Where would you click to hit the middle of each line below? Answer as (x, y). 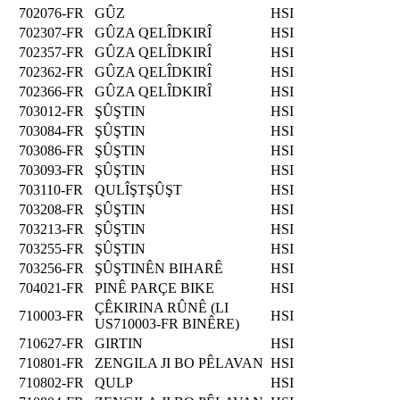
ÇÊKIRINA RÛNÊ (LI (162, 307)
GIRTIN (119, 343)
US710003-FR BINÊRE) (167, 323)
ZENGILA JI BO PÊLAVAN (179, 362)
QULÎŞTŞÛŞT (138, 189)
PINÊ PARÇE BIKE (154, 287)
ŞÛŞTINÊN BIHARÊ (159, 268)
